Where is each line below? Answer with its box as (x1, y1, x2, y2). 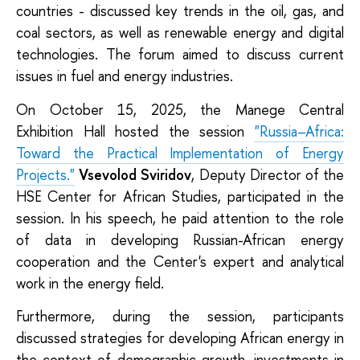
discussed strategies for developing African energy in (16, 328, 344, 349)
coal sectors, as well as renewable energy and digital (16, 22, 344, 43)
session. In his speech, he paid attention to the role (16, 207, 344, 228)
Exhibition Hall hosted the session (16, 121, 255, 141)
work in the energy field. (16, 272, 164, 293)
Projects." (16, 164, 75, 185)
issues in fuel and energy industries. (16, 66, 233, 87)
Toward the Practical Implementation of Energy (16, 142, 344, 163)
